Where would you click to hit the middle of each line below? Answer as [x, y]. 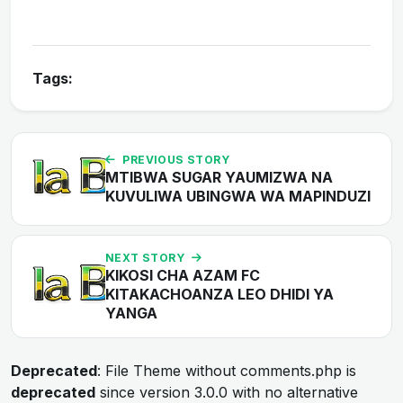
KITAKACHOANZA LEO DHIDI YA [219, 294]
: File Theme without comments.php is [227, 370]
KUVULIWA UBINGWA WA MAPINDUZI [238, 196]
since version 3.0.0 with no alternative [227, 392]
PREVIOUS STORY [176, 159]
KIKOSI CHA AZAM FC [183, 275]
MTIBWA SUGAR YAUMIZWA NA [219, 177]
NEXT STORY [145, 257]
